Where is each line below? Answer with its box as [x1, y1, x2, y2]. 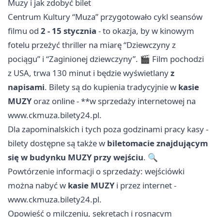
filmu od [8, 25, 41, 37]
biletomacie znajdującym [107, 138, 208, 149]
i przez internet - [114, 180, 176, 191]
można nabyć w [8, 180, 68, 191]
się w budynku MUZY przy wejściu [8, 152, 143, 163]
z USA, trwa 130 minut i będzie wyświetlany [8, 67, 170, 79]
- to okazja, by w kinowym [96, 25, 194, 37]
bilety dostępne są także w [8, 138, 107, 149]
